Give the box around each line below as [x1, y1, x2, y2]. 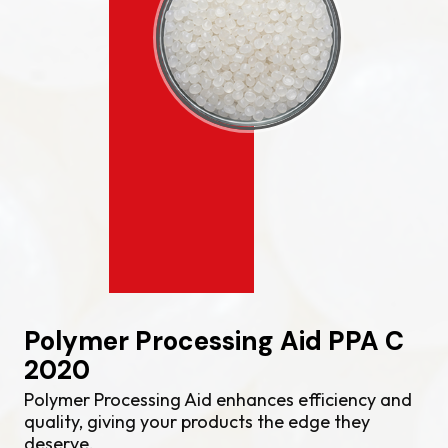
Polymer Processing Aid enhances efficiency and [24, 388, 412, 411]
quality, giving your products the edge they [24, 410, 370, 433]
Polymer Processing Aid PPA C [24, 324, 404, 358]
